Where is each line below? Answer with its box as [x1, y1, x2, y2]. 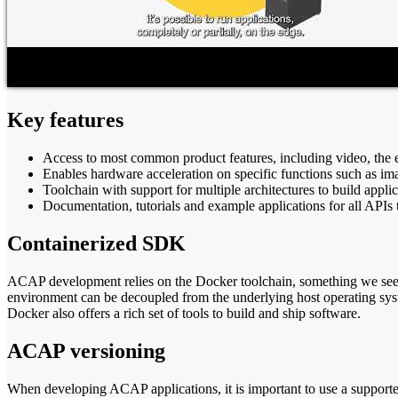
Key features [7, 108, 123, 132]
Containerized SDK [7, 231, 186, 255]
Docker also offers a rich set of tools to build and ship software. [7, 305, 361, 321]
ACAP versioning [7, 338, 165, 362]
